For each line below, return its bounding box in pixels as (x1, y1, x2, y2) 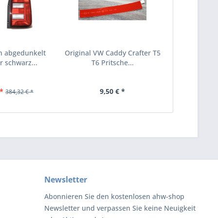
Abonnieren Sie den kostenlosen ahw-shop (44, 192, 184, 201)
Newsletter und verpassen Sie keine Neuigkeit (44, 203, 196, 213)
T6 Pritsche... (91, 58, 134, 67)
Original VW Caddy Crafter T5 (64, 48, 161, 57)
